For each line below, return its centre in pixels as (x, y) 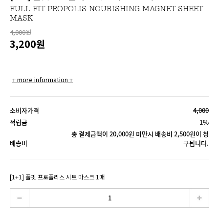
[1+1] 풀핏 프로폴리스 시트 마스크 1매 (57, 177)
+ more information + (43, 80)
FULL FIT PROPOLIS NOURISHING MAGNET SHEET (106, 9)
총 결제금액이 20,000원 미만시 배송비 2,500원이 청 (140, 134)
